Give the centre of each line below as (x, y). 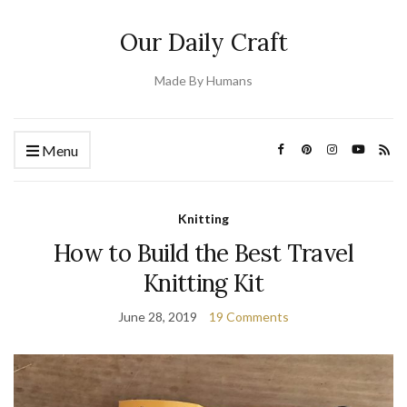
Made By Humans (203, 80)
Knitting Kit (203, 283)
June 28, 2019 (158, 317)
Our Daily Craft (203, 42)
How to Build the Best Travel (203, 253)
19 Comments (249, 317)
